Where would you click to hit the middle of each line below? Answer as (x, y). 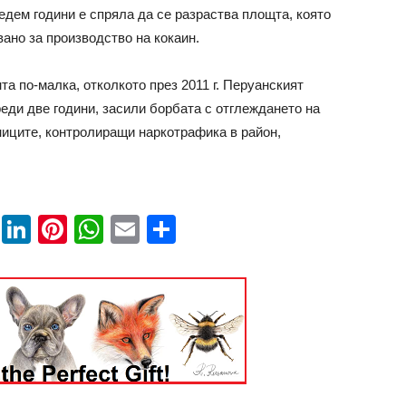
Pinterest (125, 229)
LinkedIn (86, 229)
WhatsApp (170, 229)
